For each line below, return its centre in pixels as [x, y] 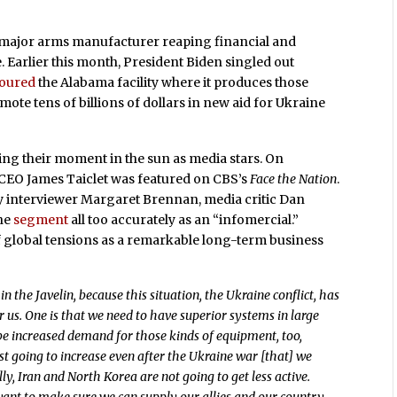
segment [41, 219]
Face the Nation [294, 179]
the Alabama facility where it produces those [172, 82]
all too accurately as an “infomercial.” [184, 219]
